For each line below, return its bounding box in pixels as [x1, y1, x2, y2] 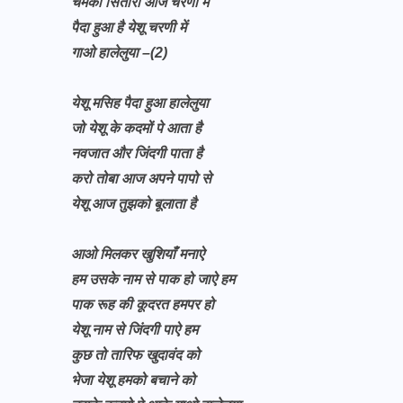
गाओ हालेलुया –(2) [71, 45, 167, 60]
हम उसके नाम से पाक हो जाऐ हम [71, 272, 235, 287]
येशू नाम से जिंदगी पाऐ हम [71, 322, 198, 337]
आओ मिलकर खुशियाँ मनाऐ [71, 246, 208, 262]
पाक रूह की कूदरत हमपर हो [71, 297, 214, 312]
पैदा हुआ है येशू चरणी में [71, 20, 190, 35]
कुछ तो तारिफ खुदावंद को [71, 347, 200, 363]
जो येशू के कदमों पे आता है [71, 121, 205, 136]
